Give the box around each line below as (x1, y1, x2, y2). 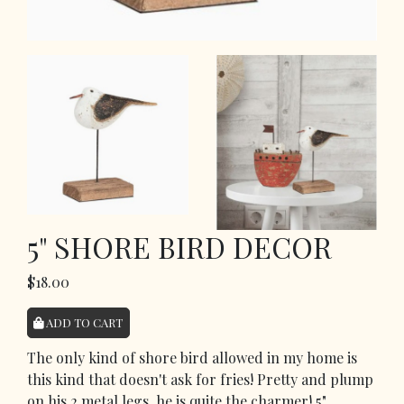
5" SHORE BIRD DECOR (27, 226, 332, 266)
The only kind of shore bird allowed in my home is (27, 347, 357, 367)
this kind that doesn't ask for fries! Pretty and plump (27, 369, 373, 389)
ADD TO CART (43, 315, 124, 331)
